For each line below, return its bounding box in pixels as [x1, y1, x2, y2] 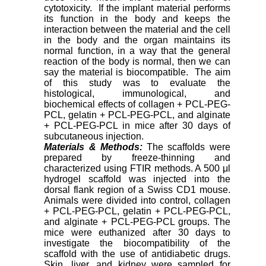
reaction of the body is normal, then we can [44, 56, 230, 67]
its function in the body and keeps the [44, 14, 230, 24]
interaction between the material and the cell [44, 24, 230, 35]
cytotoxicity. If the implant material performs [44, 3, 230, 14]
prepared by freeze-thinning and [44, 153, 230, 163]
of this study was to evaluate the [44, 78, 230, 88]
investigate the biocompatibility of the [44, 238, 230, 249]
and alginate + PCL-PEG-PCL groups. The [44, 217, 230, 227]
